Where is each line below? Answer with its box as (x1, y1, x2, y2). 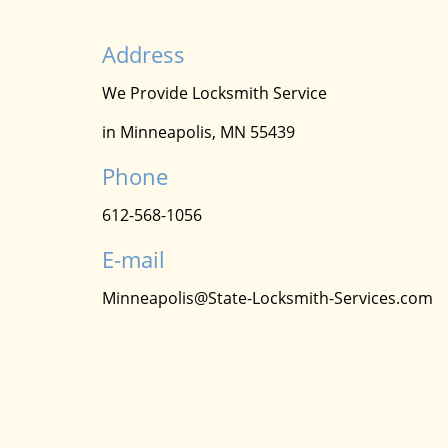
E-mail (102, 244, 165, 274)
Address (102, 39, 185, 69)
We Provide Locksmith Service (102, 82, 327, 104)
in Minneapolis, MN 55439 (102, 121, 295, 143)
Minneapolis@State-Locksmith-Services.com (102, 287, 433, 309)
